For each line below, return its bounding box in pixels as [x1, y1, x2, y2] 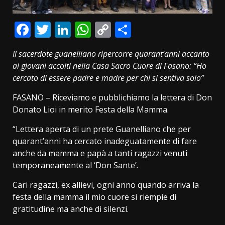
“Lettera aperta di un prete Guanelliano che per [13, 123, 191, 135]
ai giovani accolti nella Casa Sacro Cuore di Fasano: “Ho [13, 60, 206, 71]
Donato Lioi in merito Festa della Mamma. [13, 103, 169, 115]
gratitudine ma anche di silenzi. [13, 203, 129, 214]
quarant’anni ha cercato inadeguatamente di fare [13, 135, 197, 147]
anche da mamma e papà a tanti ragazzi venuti [13, 147, 187, 159]
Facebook [31, 18, 101, 40]
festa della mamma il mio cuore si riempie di [13, 191, 176, 202]
